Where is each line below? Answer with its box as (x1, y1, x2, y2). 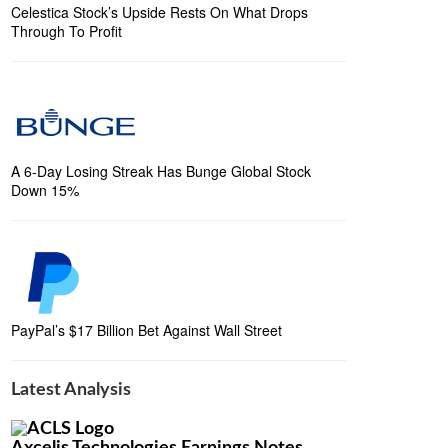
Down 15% (11, 180, 79, 200)
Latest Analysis (11, 381, 131, 399)
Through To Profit (11, 21, 122, 41)
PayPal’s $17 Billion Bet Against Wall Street (11, 320, 282, 340)
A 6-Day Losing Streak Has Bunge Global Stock (11, 161, 311, 181)
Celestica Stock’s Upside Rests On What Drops (11, 2, 308, 22)
